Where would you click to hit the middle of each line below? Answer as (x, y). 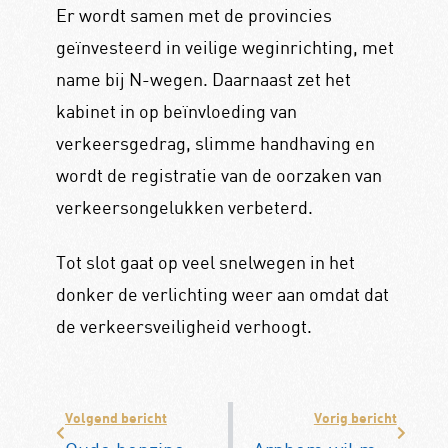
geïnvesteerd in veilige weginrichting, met (224, 47)
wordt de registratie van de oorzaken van (218, 175)
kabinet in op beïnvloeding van (176, 111)
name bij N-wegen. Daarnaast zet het (203, 79)
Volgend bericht (115, 418)
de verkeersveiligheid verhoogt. (183, 325)
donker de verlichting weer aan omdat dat (222, 293)
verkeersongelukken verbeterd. (184, 207)
